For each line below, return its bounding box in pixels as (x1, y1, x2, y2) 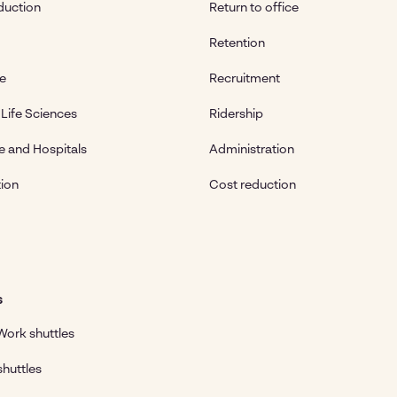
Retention (209, 36, 265, 50)
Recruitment (209, 72, 280, 85)
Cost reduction (209, 178, 296, 191)
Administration (209, 143, 294, 156)
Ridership (209, 107, 263, 121)
